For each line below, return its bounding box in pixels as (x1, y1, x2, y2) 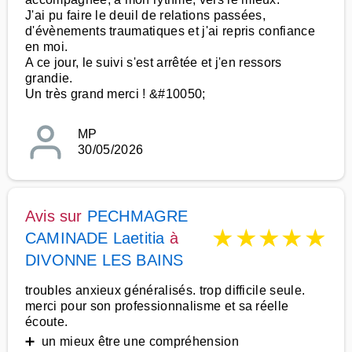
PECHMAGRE (86, 207, 189, 225)
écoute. (25, 315, 68, 328)
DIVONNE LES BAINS (25, 251, 184, 269)
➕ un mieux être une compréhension (25, 335, 239, 348)
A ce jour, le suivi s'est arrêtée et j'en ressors (25, 56, 282, 69)
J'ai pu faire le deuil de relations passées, (25, 9, 266, 22)
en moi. (25, 40, 68, 53)
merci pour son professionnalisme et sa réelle (25, 299, 289, 313)
